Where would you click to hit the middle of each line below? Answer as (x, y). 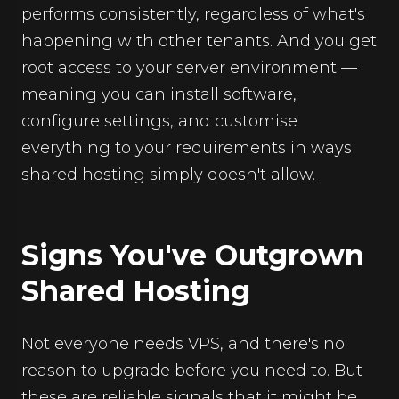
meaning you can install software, (159, 94)
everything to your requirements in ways (187, 148)
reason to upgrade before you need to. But (192, 370)
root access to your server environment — (189, 68)
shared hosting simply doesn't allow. (168, 175)
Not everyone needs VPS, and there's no (183, 344)
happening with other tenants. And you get (199, 41)
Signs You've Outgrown (193, 255)
